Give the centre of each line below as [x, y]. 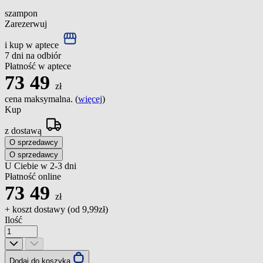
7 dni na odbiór [33, 55]
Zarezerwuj [26, 23]
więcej [90, 99]
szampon [21, 13]
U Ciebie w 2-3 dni [41, 166]
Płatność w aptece [38, 66]
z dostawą [24, 130]
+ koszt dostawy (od [43, 209]
